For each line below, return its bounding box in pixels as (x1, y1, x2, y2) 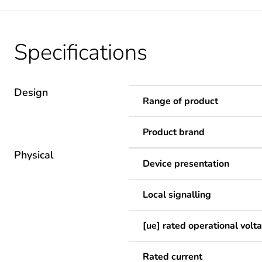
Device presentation (143, 157, 229, 170)
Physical (14, 147, 54, 162)
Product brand (143, 125, 205, 139)
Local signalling (143, 188, 211, 201)
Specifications (14, 37, 147, 67)
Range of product (143, 94, 218, 108)
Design (14, 85, 48, 99)
